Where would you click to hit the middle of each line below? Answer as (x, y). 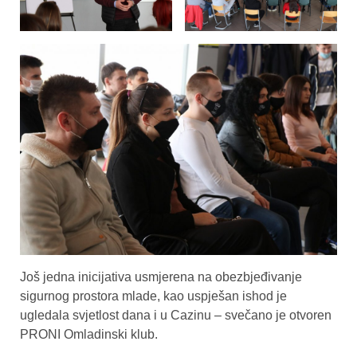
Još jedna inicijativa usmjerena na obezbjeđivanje (161, 277)
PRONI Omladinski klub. (89, 335)
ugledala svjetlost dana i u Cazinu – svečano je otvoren (176, 316)
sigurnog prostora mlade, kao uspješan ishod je (153, 296)
